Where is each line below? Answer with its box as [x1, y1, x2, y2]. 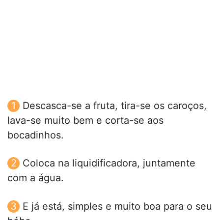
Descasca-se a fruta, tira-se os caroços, [23, 100, 207, 112]
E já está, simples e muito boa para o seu [23, 200, 212, 212]
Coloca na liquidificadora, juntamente [23, 157, 195, 169]
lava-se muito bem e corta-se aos [7, 114, 164, 127]
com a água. [7, 172, 64, 184]
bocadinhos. [7, 129, 64, 141]
